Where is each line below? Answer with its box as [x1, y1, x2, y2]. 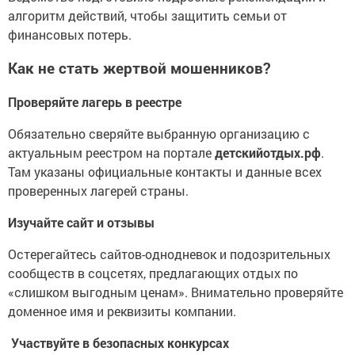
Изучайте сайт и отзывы [8, 214, 155, 231]
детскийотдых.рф [215, 144, 321, 162]
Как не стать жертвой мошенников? [8, 58, 270, 78]
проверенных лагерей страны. [8, 182, 189, 200]
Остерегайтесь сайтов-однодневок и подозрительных [8, 246, 330, 263]
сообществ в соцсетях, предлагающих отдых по [8, 265, 298, 282]
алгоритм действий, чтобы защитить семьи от [8, 6, 287, 24]
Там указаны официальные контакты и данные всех [8, 163, 322, 181]
